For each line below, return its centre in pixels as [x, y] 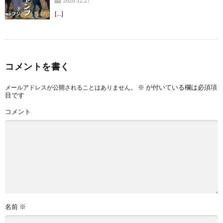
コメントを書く [37, 66]
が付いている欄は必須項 [181, 87]
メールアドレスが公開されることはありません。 [71, 87]
